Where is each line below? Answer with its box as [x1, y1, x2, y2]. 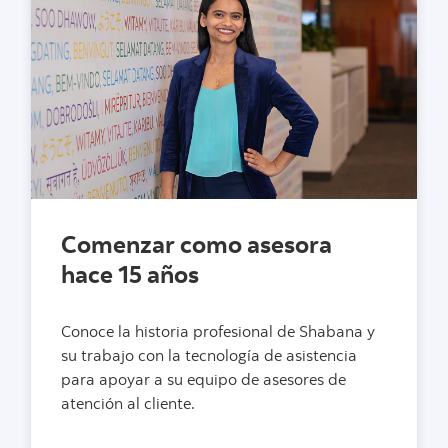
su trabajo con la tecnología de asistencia [61, 345, 357, 366]
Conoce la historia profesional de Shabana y [61, 321, 375, 342]
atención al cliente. [61, 393, 195, 414]
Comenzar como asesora [61, 228, 332, 260]
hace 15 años [61, 258, 199, 290]
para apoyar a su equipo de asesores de [61, 369, 346, 390]
